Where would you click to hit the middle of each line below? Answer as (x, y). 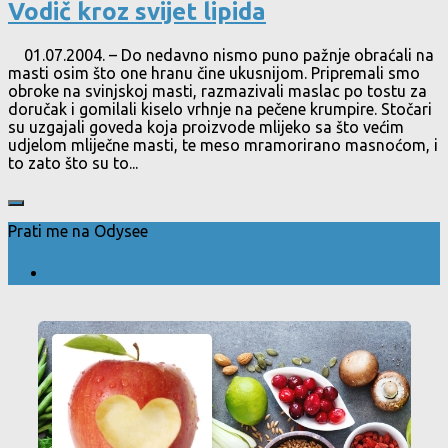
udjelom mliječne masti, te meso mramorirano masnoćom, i (223, 144)
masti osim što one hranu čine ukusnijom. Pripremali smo (214, 72)
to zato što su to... (73, 162)
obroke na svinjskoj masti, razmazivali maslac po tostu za (217, 90)
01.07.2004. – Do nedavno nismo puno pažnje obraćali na (221, 54)
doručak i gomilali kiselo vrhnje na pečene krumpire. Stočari (220, 108)
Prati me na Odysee (78, 230)
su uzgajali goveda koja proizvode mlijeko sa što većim (206, 126)
